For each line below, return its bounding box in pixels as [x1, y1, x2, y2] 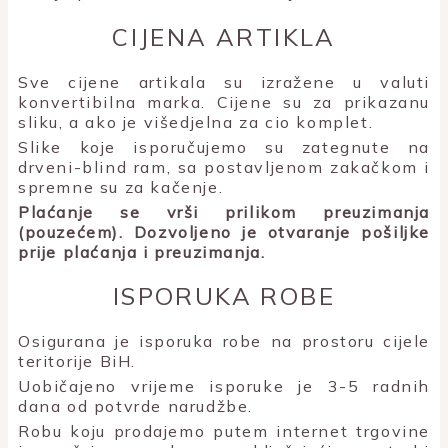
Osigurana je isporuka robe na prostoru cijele [18, 331, 430, 352]
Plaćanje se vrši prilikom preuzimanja [18, 201, 430, 222]
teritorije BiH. [18, 351, 136, 372]
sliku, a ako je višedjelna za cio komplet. [18, 111, 374, 132]
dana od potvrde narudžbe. [18, 396, 254, 417]
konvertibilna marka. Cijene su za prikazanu [18, 91, 430, 112]
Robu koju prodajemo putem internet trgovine [18, 421, 430, 442]
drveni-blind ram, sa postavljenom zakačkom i [18, 156, 430, 177]
